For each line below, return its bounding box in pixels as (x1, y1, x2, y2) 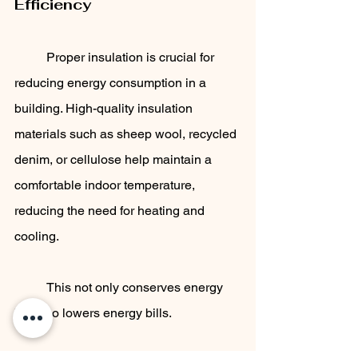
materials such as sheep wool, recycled (14, 126, 240, 142)
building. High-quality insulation (14, 101, 196, 117)
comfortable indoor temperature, (14, 177, 198, 193)
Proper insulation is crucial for (14, 50, 46, 66)
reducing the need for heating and (14, 203, 208, 219)
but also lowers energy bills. (14, 305, 172, 321)
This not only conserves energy (14, 280, 46, 296)
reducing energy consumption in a (14, 75, 209, 91)
